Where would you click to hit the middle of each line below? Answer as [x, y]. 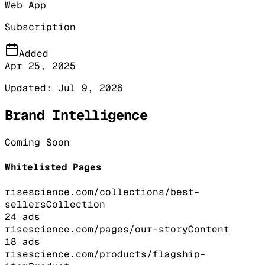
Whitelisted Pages [53, 167]
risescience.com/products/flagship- [105, 254]
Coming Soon [37, 142]
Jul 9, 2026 [91, 88]
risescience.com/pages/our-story [96, 230]
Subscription [40, 27]
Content [209, 230]
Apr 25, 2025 [40, 66]
